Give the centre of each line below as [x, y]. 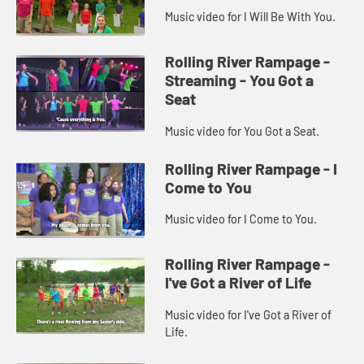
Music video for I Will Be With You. [251, 17]
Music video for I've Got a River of [249, 314]
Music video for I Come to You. [241, 219]
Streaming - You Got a [240, 80]
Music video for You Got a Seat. [243, 131]
